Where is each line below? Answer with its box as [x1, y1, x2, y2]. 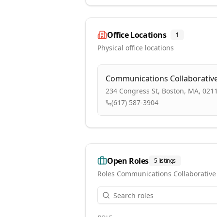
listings [158, 156, 176, 165]
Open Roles [107, 155, 149, 166]
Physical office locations [97, 43, 174, 52]
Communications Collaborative [117, 169, 216, 178]
